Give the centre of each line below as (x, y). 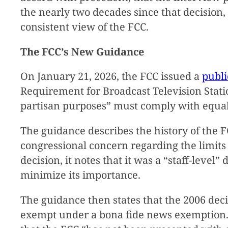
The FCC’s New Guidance (82, 51)
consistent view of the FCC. (84, 26)
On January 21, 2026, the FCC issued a (111, 76)
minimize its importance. (80, 175)
